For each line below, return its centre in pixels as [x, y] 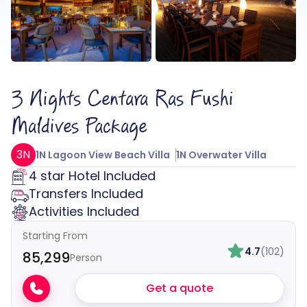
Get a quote [180, 288]
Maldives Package [79, 127]
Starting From [55, 236]
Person [86, 258]
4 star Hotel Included [92, 176]
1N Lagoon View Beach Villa [103, 155]
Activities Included [84, 212]
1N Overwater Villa [221, 155]
